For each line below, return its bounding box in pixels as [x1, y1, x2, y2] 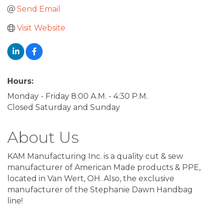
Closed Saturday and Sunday [7, 103, 120, 112]
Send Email [17, 4, 61, 14]
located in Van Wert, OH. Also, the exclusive [7, 174, 174, 184]
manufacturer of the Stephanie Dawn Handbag [7, 185, 193, 195]
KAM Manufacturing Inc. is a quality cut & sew [7, 152, 183, 161]
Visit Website [17, 23, 65, 33]
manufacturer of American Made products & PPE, [7, 163, 201, 172]
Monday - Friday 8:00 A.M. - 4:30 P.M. [7, 92, 148, 101]
